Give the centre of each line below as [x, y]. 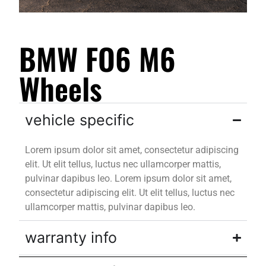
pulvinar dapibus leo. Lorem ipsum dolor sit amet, [129, 178]
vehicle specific [80, 120]
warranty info [71, 237]
